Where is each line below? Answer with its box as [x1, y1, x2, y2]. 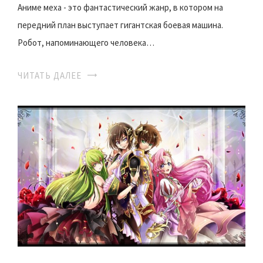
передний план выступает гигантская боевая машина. [18, 19, 223, 31]
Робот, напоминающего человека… [18, 37, 154, 49]
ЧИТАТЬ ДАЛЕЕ [18, 70, 82, 82]
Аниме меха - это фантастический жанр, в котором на [18, 2, 223, 14]
